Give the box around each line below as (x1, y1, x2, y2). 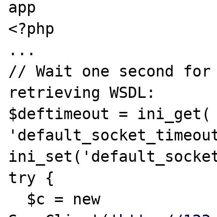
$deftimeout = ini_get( (8, 105, 211, 123)
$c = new (8, 190, 27, 208)
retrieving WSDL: (8, 83, 156, 101)
